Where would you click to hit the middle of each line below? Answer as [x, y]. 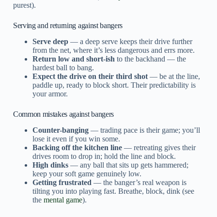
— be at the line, [174, 76]
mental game [63, 200]
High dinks [50, 165]
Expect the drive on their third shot [90, 76]
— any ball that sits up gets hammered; [128, 165]
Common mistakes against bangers [63, 114]
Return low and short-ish [73, 59]
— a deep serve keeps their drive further [130, 41]
